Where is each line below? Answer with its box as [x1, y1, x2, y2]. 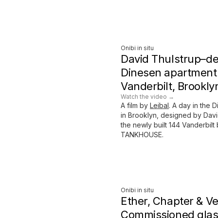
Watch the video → [121, 92, 174, 100]
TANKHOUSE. [121, 130, 163, 139]
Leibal [150, 101, 169, 109]
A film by [121, 101, 148, 109]
